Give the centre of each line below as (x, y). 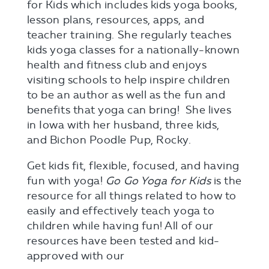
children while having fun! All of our (120, 225)
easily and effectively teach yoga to (121, 210)
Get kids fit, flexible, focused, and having (133, 165)
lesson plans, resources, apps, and (116, 20)
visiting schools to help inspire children (128, 80)
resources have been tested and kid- (123, 240)
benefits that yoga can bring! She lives (129, 110)
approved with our (76, 255)
